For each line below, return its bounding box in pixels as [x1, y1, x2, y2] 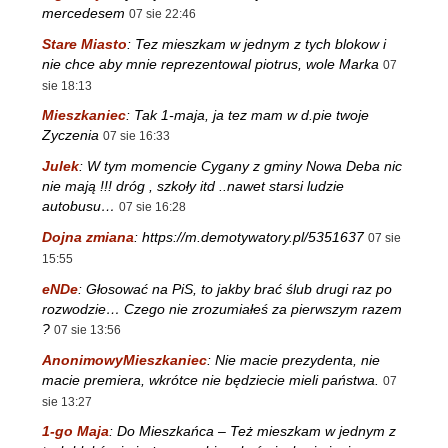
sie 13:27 [42, 394, 92, 409]
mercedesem [42, 4, 125, 21]
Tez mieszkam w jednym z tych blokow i [135, 35, 386, 52]
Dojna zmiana [42, 228, 134, 245]
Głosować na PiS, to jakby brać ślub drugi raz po [86, 280, 392, 297]
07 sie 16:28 [119, 200, 186, 215]
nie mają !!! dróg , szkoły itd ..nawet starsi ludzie [42, 178, 344, 195]
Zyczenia [42, 127, 99, 144]
